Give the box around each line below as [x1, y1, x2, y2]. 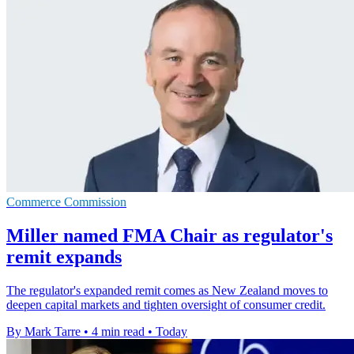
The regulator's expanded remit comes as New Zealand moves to [6, 284, 328, 298]
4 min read [92, 325, 145, 339]
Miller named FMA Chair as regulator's [6, 225, 333, 247]
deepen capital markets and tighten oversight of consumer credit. [6, 298, 326, 312]
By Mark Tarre [6, 325, 81, 339]
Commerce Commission [6, 195, 126, 209]
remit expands [6, 247, 122, 268]
